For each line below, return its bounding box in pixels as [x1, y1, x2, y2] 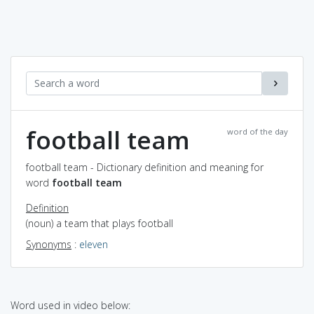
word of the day [227, 125, 288, 137]
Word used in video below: [11, 298, 130, 312]
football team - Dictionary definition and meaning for [26, 160, 264, 174]
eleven [79, 237, 108, 251]
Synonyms [26, 237, 71, 251]
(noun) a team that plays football [26, 216, 173, 230]
